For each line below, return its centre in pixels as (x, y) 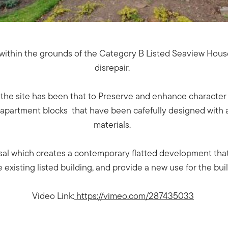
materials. (114, 125)
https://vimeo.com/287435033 (134, 196)
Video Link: (53, 196)
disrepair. (114, 68)
